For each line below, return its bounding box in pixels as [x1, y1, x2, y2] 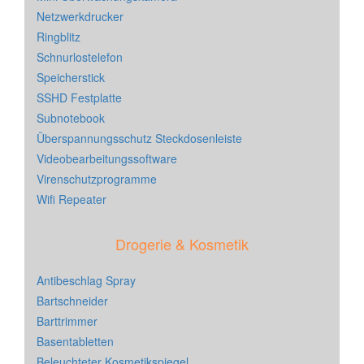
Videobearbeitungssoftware [37, 150, 177, 167]
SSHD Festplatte [37, 89, 122, 106]
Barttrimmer [37, 313, 97, 330]
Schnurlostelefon [37, 49, 123, 66]
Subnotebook [37, 110, 105, 127]
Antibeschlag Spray [37, 272, 136, 289]
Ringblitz [37, 28, 80, 45]
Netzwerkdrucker [37, 8, 123, 25]
